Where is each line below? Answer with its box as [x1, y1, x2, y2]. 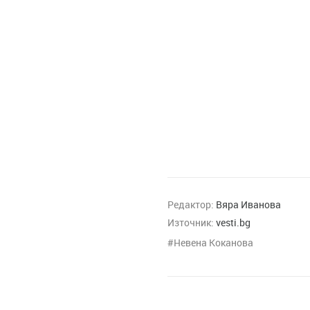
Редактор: [167, 197, 214, 211]
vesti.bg [216, 215, 250, 229]
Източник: [167, 215, 214, 229]
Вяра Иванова [216, 197, 281, 211]
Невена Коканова [174, 235, 253, 249]
